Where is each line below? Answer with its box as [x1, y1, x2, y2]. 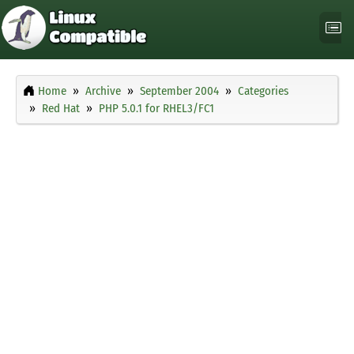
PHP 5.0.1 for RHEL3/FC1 [99, 101, 214, 116]
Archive [85, 84, 121, 99]
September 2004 [140, 84, 219, 99]
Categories [238, 84, 288, 99]
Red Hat [42, 101, 80, 116]
